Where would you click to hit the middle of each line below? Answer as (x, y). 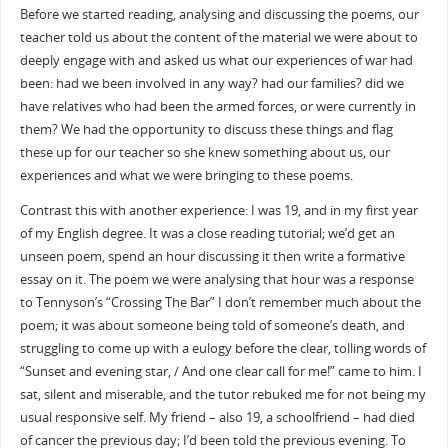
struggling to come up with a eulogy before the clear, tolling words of (222, 349)
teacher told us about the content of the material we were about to (218, 37)
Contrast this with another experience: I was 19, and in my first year (218, 211)
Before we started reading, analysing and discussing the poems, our (219, 14)
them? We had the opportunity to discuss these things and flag (206, 129)
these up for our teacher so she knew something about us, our (204, 152)
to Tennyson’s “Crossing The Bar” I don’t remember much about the (220, 303)
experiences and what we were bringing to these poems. (186, 175)
